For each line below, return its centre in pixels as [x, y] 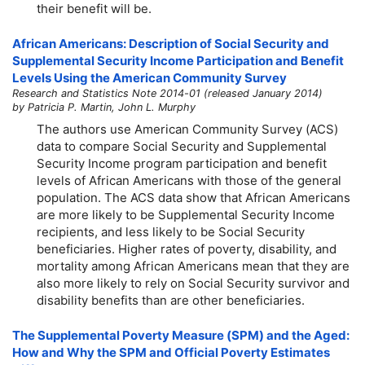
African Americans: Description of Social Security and [171, 44]
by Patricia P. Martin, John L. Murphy [104, 108]
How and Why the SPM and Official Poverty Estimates [171, 353]
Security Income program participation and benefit [182, 163]
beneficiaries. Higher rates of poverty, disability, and [187, 248]
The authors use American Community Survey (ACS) [187, 129]
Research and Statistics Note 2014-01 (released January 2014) [167, 94]
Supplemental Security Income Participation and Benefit [178, 61]
